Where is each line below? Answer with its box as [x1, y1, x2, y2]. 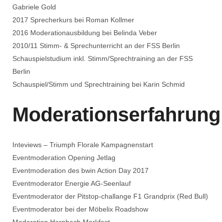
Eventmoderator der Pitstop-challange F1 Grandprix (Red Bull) [12, 192, 208, 200]
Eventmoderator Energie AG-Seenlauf [12, 179, 131, 187]
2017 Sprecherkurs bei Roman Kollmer [12, 16, 134, 24]
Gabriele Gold [12, 3, 56, 11]
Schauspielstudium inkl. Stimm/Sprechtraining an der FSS [12, 55, 193, 62]
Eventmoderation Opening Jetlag [12, 154, 115, 162]
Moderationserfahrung [12, 104, 221, 125]
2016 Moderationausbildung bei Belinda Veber [12, 29, 157, 37]
